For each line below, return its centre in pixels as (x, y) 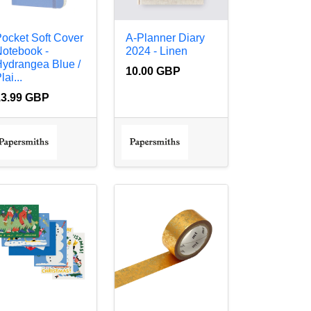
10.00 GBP (153, 71)
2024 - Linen (157, 51)
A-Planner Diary (166, 37)
